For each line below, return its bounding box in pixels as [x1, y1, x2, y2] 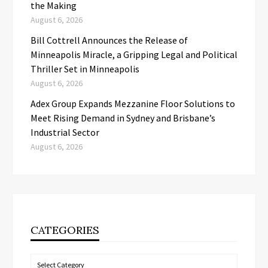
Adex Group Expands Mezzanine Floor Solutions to [31, 98, 235, 110]
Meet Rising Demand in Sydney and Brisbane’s [31, 112, 215, 124]
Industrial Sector [31, 126, 99, 139]
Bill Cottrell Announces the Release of [31, 34, 188, 47]
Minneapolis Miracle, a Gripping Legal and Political [31, 48, 237, 61]
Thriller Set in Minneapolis [31, 63, 139, 75]
